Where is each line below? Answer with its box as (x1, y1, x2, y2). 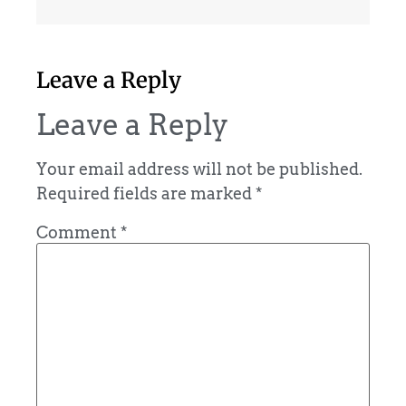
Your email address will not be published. (36, 159, 362, 179)
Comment (36, 222, 121, 242)
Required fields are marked (36, 184, 256, 204)
